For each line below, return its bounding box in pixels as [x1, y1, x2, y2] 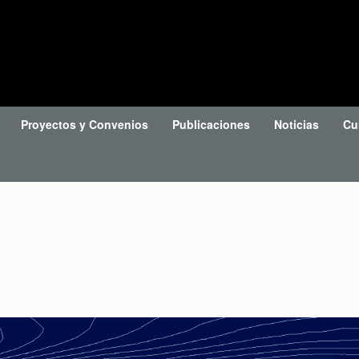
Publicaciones [172, 116, 250, 132]
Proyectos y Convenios [21, 116, 148, 132]
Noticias [274, 116, 319, 132]
